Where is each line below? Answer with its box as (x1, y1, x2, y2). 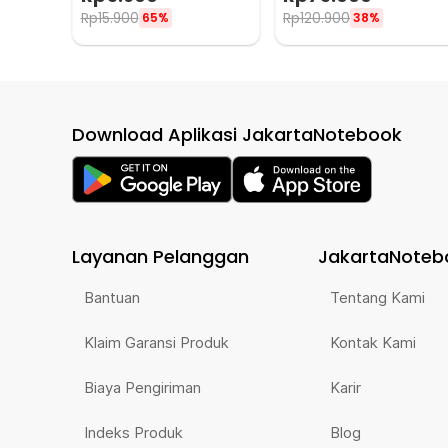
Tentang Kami (330, 287, 425, 307)
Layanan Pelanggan (72, 243, 249, 269)
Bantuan (84, 287, 140, 307)
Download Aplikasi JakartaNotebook (72, 121, 402, 147)
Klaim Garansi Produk (84, 332, 229, 352)
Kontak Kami (330, 332, 416, 352)
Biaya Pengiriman (84, 377, 201, 397)
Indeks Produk (84, 422, 183, 442)
